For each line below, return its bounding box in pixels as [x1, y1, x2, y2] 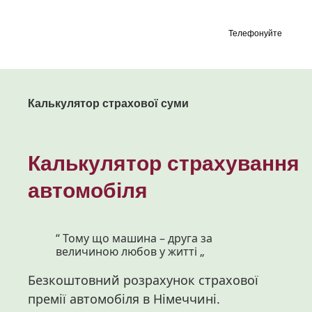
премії [28, 290, 66, 308]
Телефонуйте [228, 29, 283, 38]
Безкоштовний [28, 272, 120, 289]
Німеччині [153, 290, 217, 308]
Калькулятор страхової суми [28, 97, 189, 109]
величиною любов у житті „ [56, 244, 205, 260]
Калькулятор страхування [28, 152, 299, 175]
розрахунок [123, 272, 195, 289]
